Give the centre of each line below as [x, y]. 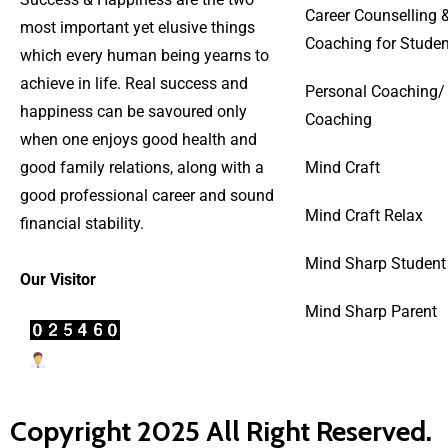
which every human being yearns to [144, 55]
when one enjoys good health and [138, 139]
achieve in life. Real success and [134, 83]
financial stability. [82, 223]
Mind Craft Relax [364, 215]
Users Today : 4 [102, 362]
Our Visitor [58, 279]
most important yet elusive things [137, 27]
